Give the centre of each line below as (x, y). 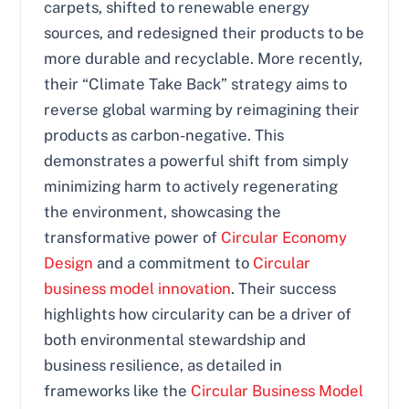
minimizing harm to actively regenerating (191, 186)
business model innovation (138, 288)
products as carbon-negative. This (164, 135)
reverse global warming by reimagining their (202, 109)
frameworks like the (118, 390)
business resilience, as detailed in (163, 365)
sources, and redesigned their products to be (204, 32)
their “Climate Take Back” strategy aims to (196, 84)
